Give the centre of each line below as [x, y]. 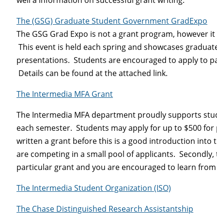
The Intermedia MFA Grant [65, 94]
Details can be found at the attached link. [92, 73]
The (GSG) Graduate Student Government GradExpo [112, 21]
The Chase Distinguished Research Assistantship [105, 209]
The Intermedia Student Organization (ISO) [94, 188]
